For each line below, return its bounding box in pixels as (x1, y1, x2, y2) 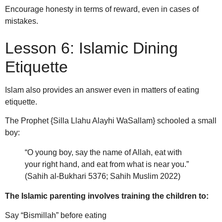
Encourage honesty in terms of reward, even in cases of (5, 5, 199, 14)
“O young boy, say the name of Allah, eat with (25, 148, 182, 157)
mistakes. (5, 17, 38, 26)
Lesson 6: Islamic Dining (5, 39, 178, 57)
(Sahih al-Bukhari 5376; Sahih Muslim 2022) (25, 172, 180, 181)
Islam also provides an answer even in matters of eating (5, 85, 199, 94)
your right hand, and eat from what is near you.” (25, 160, 189, 169)
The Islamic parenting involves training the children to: (5, 192, 209, 201)
